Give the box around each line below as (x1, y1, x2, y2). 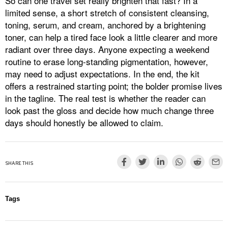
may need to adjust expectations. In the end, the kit (5, 67, 199, 80)
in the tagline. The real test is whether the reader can (5, 92, 206, 105)
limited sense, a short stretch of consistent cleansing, (5, 6, 209, 19)
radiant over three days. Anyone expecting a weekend (5, 43, 209, 56)
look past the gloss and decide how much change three (5, 104, 214, 117)
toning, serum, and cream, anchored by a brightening (5, 18, 206, 32)
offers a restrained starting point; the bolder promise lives (5, 79, 222, 93)
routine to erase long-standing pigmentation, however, (5, 55, 208, 68)
